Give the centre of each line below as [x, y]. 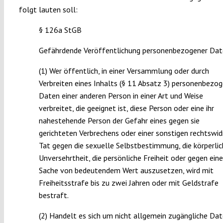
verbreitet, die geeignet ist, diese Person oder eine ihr [126, 108]
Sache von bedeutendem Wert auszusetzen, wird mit [126, 170]
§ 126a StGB [60, 30]
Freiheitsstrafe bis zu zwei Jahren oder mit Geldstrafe [128, 182]
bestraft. [54, 195]
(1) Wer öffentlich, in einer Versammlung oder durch [124, 70]
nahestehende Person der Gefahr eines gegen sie [119, 120]
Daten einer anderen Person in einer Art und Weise [121, 95]
